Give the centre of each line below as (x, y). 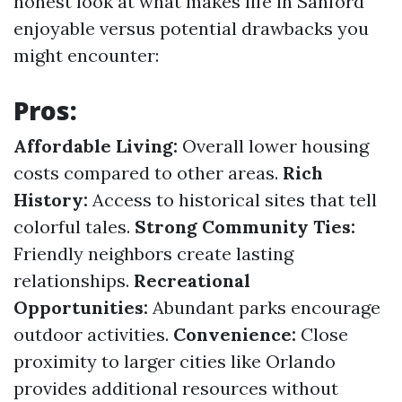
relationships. (74, 280)
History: (51, 200)
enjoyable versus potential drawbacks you (191, 28)
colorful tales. (74, 227)
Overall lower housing (273, 146)
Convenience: (235, 334)
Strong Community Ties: (245, 227)
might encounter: (86, 55)
